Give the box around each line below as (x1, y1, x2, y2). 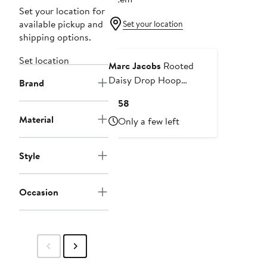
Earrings (108, 88, 143, 101)
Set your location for (19, 4, 105, 18)
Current (129, 96, 161, 110)
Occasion (19, 185, 58, 199)
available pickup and (19, 17, 103, 31)
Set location (19, 54, 69, 67)
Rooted (161, 59, 194, 73)
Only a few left (118, 114, 179, 128)
